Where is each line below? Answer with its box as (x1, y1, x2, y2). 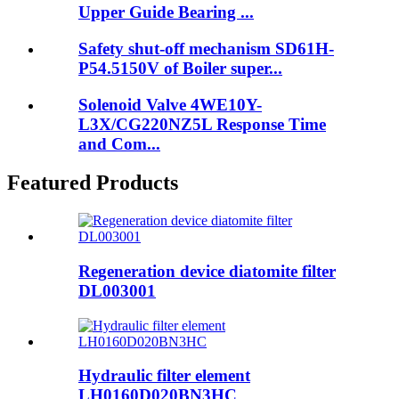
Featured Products (7, 171, 178, 195)
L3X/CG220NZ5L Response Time (78, 114, 326, 134)
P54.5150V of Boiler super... (78, 58, 282, 77)
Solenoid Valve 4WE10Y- (78, 94, 262, 114)
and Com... (78, 134, 160, 153)
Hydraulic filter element (78, 366, 250, 386)
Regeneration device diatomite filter (78, 262, 336, 281)
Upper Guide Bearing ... (78, 3, 254, 22)
